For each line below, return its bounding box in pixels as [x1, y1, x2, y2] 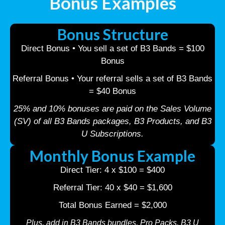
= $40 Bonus [89, 86, 136, 96]
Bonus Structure [57, 25, 168, 43]
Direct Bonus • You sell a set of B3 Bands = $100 [21, 43, 204, 53]
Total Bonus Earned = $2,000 [58, 200, 167, 210]
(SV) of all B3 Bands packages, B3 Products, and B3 [14, 116, 211, 126]
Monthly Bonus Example [30, 146, 195, 165]
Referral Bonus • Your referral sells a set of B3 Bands [13, 73, 212, 83]
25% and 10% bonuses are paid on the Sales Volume [14, 103, 211, 114]
